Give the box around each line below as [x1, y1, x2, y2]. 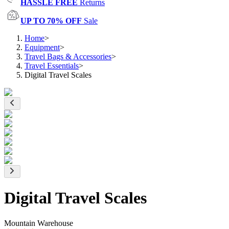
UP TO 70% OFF [20, 16, 82, 25]
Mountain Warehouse [4, 218, 73, 227]
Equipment [25, 43, 60, 52]
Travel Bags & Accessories [25, 52, 111, 61]
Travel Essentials [25, 61, 79, 70]
